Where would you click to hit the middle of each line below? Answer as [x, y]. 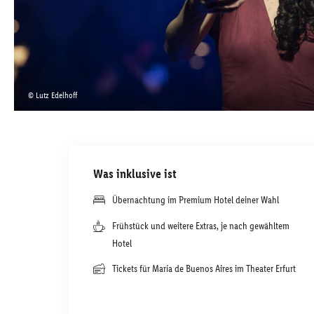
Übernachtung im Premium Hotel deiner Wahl [196, 200]
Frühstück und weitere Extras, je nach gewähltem [201, 226]
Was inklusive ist [135, 174]
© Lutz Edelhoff [53, 95]
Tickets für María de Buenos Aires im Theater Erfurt [204, 269]
